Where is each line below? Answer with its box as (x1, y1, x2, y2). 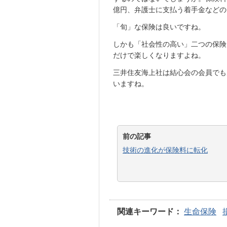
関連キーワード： (117, 207, 182, 216)
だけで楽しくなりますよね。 (113, 51, 205, 59)
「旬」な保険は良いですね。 (113, 23, 205, 31)
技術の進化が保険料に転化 (123, 146, 208, 154)
